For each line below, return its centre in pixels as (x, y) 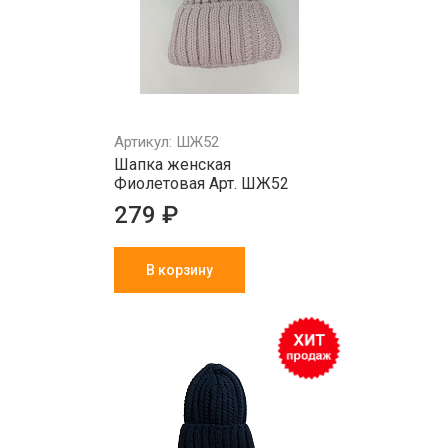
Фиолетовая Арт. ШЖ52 (201, 183)
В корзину (179, 270)
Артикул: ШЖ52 (166, 142)
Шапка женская (172, 164)
